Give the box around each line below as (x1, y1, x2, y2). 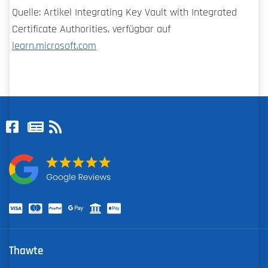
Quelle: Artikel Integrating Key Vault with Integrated (12, 7, 237, 18)
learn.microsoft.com (12, 40, 96, 51)
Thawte (9, 245, 43, 257)
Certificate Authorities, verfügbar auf (12, 23, 170, 35)
